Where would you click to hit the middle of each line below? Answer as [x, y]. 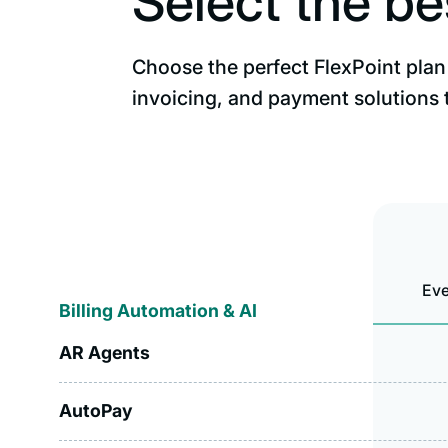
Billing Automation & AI [158, 310]
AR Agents [105, 353]
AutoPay [96, 411]
